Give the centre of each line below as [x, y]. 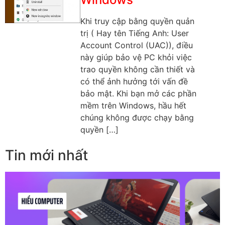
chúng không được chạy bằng [137, 118]
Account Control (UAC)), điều [136, 45]
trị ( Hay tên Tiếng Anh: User [134, 33]
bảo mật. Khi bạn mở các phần [138, 94]
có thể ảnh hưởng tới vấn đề [134, 82]
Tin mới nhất [46, 155]
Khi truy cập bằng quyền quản [137, 21]
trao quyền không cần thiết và [137, 70]
